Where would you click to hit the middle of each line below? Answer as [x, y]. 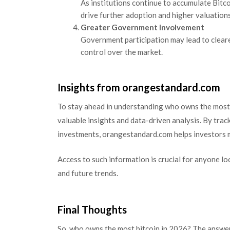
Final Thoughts [92, 209]
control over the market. [122, 52]
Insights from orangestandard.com [139, 87]
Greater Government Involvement [142, 27]
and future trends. [88, 173]
